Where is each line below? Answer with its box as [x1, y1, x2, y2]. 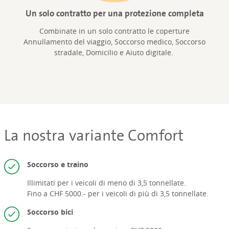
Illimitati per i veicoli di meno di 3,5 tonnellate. [27, 178, 186, 188]
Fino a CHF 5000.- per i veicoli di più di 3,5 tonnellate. [27, 189, 209, 199]
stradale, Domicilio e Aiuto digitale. [54, 48, 175, 58]
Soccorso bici [27, 207, 75, 217]
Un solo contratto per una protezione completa [25, 6, 204, 21]
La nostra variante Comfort [4, 123, 184, 148]
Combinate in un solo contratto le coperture [39, 26, 190, 36]
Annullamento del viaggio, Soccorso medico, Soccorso [24, 37, 205, 47]
